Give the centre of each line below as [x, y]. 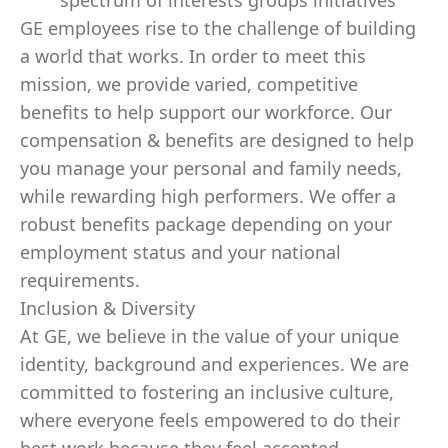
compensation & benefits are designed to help [217, 140]
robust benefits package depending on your [206, 224]
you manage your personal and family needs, [211, 168]
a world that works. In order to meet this [193, 56]
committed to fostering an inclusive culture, [207, 392]
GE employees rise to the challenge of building [218, 28]
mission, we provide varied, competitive [189, 84]
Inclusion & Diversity [107, 308]
